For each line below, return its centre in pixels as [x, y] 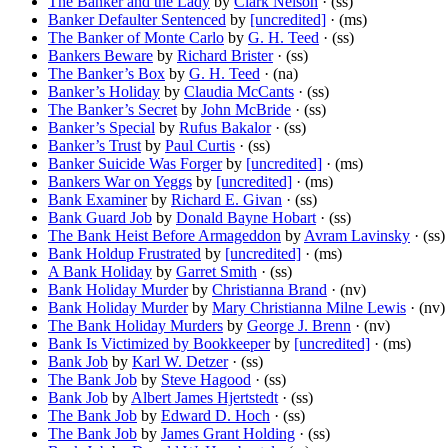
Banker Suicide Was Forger [135, 164]
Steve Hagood [206, 380]
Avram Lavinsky [357, 236]
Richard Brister [225, 56]
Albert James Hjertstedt [204, 398]
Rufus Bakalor [225, 128]
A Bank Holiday [100, 272]
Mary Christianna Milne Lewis [309, 308]
